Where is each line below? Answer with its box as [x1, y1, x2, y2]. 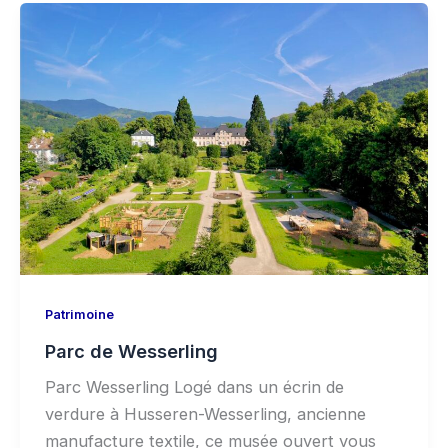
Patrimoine [44, 306, 114, 322]
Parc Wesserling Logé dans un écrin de [44, 376, 344, 397]
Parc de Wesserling [44, 339, 218, 362]
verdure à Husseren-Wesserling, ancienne [44, 403, 366, 424]
